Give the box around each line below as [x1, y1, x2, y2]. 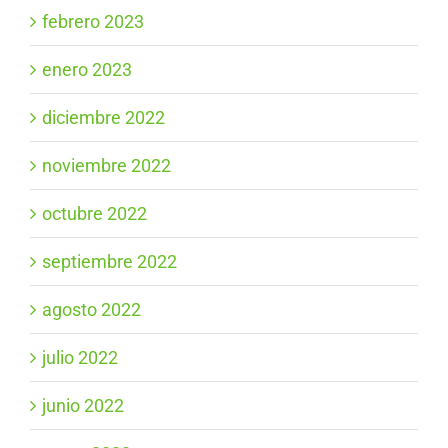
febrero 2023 [42, 11, 144, 33]
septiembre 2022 [42, 251, 177, 273]
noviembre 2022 [42, 155, 171, 177]
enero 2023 [42, 59, 132, 81]
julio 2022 [42, 347, 118, 369]
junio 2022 [42, 395, 124, 417]
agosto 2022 [42, 299, 141, 321]
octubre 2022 [42, 203, 147, 225]
